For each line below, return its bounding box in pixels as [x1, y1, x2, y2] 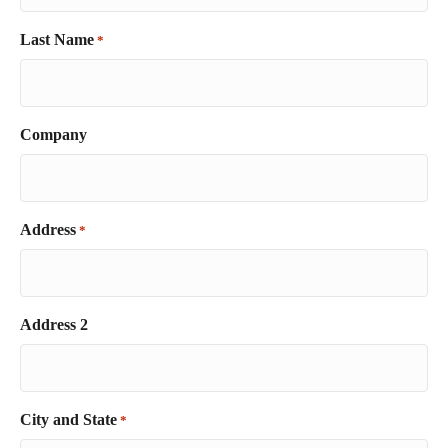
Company [20, 125, 87, 143]
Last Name [20, 30, 94, 48]
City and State [20, 410, 117, 428]
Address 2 [20, 315, 88, 333]
